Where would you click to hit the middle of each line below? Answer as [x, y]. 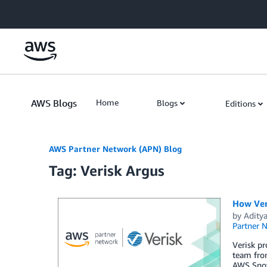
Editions [240, 103]
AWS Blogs [54, 103]
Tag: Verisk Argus [107, 170]
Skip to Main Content [45, 12]
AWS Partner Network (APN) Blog [115, 149]
